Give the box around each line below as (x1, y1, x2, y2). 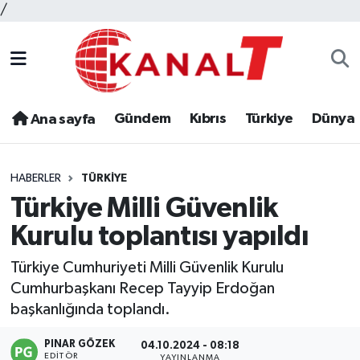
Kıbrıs (189, 112, 227, 127)
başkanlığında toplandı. (10, 301, 170, 318)
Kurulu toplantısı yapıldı (10, 222, 309, 251)
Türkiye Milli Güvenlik (10, 194, 278, 223)
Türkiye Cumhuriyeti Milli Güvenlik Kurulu (10, 260, 284, 276)
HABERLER (10, 173, 61, 185)
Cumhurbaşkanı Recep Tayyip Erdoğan (10, 280, 275, 297)
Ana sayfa (27, 112, 96, 128)
